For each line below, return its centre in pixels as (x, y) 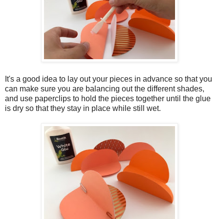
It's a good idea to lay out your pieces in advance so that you (109, 79)
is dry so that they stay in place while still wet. (83, 108)
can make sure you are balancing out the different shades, (105, 88)
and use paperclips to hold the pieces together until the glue (108, 98)
